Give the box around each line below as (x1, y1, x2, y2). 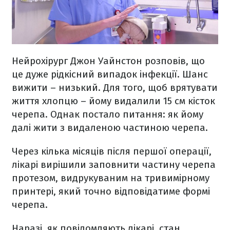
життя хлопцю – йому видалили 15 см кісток (12, 95, 215, 107)
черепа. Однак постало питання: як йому (12, 108, 203, 121)
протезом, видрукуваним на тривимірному (12, 172, 209, 184)
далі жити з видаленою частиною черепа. (12, 122, 208, 134)
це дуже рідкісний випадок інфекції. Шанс (12, 68, 208, 81)
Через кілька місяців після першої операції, (12, 145, 212, 158)
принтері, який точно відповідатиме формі (12, 185, 210, 198)
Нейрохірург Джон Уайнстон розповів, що (12, 55, 205, 67)
